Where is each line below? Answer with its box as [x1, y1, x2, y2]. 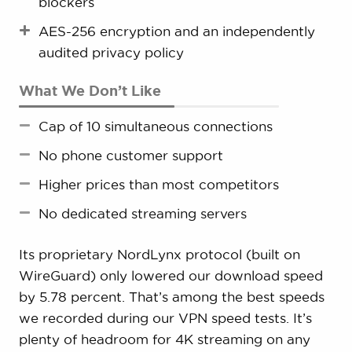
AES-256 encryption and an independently [38, 24, 315, 39]
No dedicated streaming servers [38, 206, 247, 222]
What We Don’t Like [18, 82, 161, 99]
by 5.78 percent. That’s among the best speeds [18, 289, 324, 305]
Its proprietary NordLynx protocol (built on [18, 247, 300, 262]
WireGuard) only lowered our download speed [18, 268, 323, 284]
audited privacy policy [38, 45, 184, 60]
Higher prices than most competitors [38, 177, 279, 192]
